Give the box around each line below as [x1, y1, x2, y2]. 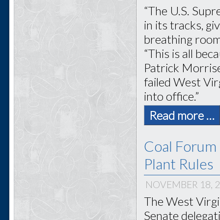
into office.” [144, 88, 199, 103]
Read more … [149, 108, 215, 122]
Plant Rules [144, 154, 214, 172]
